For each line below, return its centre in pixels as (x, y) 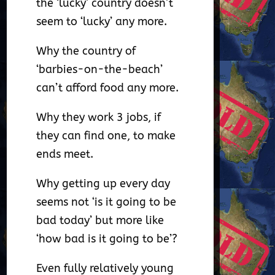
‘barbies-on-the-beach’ (100, 70)
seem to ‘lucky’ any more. (102, 22)
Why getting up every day (103, 184)
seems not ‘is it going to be (107, 202)
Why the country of (86, 51)
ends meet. (65, 154)
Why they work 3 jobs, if (99, 118)
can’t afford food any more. (108, 88)
